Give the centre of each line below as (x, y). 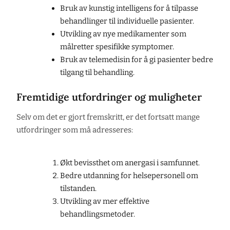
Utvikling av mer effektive (104, 201)
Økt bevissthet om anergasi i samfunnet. (130, 162)
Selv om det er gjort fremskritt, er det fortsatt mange (108, 117)
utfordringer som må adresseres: (75, 130)
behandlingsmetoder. (97, 214)
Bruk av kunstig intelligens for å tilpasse (129, 8)
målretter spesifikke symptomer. (117, 46)
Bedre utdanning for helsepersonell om (129, 175)
